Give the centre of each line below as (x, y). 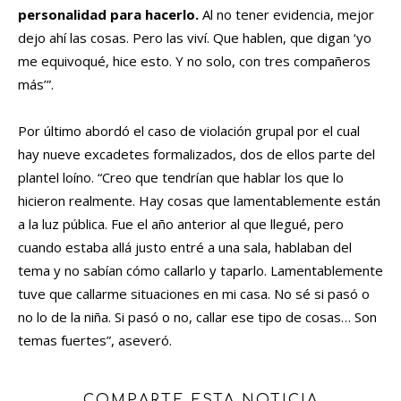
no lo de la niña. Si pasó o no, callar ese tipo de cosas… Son (197, 317)
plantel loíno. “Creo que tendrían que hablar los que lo (181, 178)
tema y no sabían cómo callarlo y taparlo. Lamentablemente (200, 271)
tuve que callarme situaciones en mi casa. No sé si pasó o (194, 294)
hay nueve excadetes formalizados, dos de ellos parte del (196, 154)
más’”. (38, 85)
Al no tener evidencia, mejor (286, 15)
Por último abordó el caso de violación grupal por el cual (189, 131)
